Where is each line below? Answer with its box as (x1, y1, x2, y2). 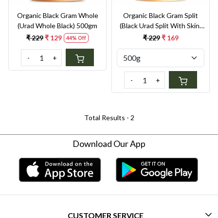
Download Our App (73, 138, 145, 149)
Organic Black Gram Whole (17, 11, 98, 20)
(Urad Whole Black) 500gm (76, 21, 97, 30)
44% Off (66, 35, 86, 41)
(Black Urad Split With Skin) (120, 21, 201, 30)
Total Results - (84, 113, 130, 122)
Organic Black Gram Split (123, 11, 198, 20)
